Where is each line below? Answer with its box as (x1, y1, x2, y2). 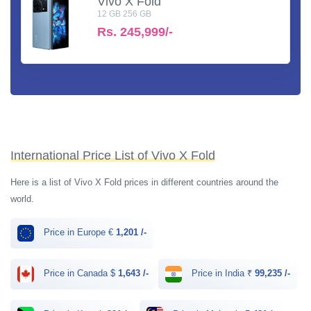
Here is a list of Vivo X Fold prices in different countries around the (10, 176, 278, 187)
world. (10, 193, 34, 204)
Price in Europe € (41, 226, 116, 237)
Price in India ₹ (189, 267, 255, 278)
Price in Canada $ (41, 267, 118, 278)
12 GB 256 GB (97, 8, 151, 19)
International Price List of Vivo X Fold (10, 148, 215, 162)
